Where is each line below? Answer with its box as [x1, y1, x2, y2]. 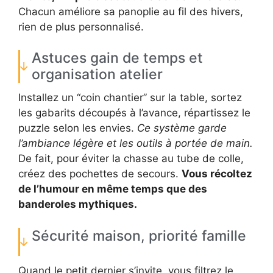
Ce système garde [137, 122, 227, 135]
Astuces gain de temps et [32, 49, 203, 67]
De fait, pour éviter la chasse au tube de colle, [18, 152, 244, 165]
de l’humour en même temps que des [18, 183, 207, 196]
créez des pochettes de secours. [18, 168, 182, 180]
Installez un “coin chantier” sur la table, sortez [18, 91, 242, 104]
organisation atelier [32, 66, 163, 83]
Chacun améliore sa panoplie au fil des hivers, [18, 5, 243, 18]
